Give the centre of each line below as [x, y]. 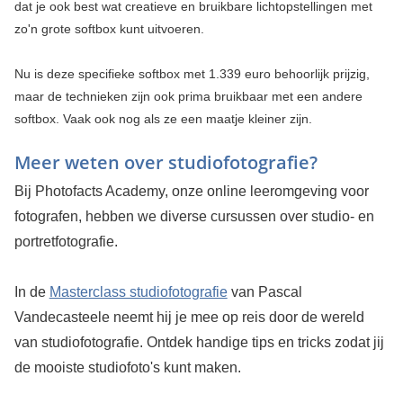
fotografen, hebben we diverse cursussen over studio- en [194, 216]
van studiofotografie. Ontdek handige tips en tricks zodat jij [199, 342]
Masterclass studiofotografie [138, 291]
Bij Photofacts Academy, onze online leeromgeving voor [191, 191]
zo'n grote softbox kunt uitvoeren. [109, 28]
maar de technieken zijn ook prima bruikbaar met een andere [188, 96]
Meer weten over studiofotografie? [166, 162]
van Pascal [264, 291]
